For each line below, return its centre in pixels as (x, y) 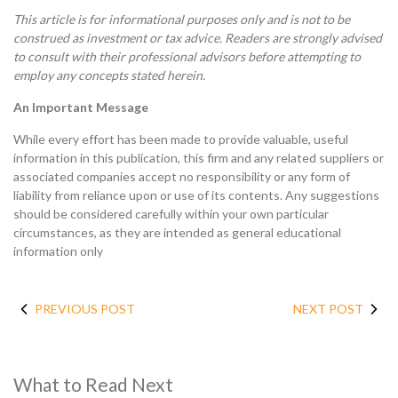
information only (58, 251)
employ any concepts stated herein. (109, 75)
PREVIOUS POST (85, 309)
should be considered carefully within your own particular (171, 214)
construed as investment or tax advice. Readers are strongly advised (198, 38)
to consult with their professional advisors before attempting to (187, 56)
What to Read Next (93, 384)
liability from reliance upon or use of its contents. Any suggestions (196, 195)
